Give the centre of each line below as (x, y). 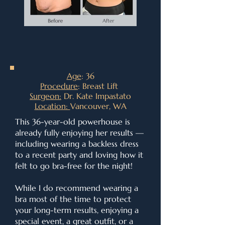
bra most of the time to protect (73, 199)
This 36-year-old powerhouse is (73, 122)
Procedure (59, 86)
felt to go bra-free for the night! (74, 166)
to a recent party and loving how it (79, 155)
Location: (52, 106)
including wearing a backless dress (77, 144)
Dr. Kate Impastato (96, 96)
